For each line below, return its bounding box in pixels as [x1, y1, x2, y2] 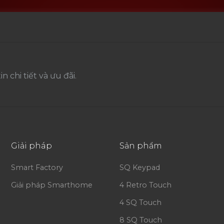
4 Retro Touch [119, 180, 171, 190]
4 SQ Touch [119, 198, 161, 207]
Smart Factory [11, 163, 63, 172]
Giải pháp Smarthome [11, 180, 93, 190]
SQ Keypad [119, 163, 160, 172]
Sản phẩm [119, 141, 162, 151]
